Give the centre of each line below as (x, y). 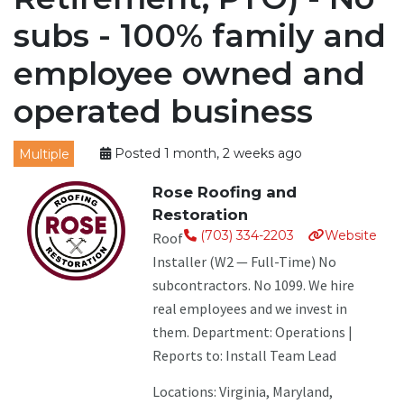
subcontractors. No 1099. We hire (254, 285)
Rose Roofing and (225, 193)
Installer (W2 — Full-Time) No (245, 262)
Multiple (44, 154)
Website (350, 236)
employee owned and (189, 74)
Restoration (201, 215)
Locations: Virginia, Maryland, (243, 392)
